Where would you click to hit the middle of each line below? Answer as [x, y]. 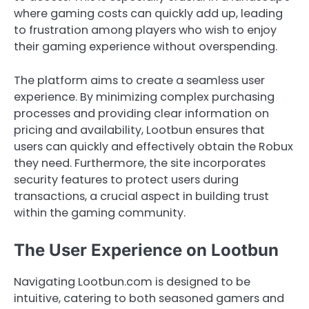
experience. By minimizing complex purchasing [144, 97]
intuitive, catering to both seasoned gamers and [149, 298]
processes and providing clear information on [141, 113]
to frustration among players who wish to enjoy [145, 30]
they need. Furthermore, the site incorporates [140, 163]
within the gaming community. [100, 212]
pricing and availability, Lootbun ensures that [139, 130]
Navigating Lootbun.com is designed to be [132, 281]
